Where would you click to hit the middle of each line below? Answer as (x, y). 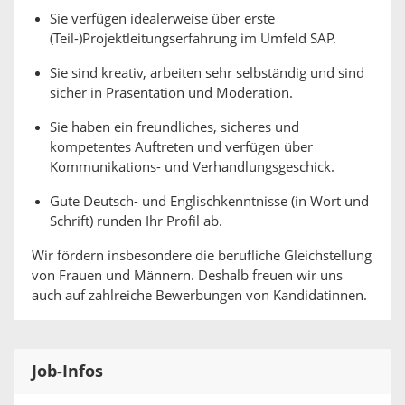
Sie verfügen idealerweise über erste (162, 19)
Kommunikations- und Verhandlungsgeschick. (192, 167)
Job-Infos (67, 372)
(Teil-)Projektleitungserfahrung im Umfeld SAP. (193, 39)
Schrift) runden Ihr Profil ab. (136, 221)
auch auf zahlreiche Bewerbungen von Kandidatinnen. (199, 296)
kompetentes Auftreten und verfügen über (181, 147)
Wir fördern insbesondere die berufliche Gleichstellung (202, 256)
